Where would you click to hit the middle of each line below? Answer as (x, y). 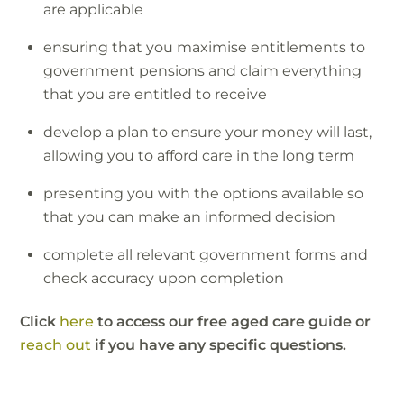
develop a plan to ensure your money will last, (207, 132)
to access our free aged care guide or (234, 321)
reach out (56, 344)
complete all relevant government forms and (206, 254)
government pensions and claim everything (202, 70)
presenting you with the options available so (203, 193)
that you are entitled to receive (155, 94)
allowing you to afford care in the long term (199, 155)
